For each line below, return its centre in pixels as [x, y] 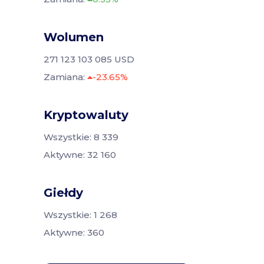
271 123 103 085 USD [89, 59]
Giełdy [63, 192]
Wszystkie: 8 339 [81, 137]
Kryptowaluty [86, 115]
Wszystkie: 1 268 [80, 214]
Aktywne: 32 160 [80, 154]
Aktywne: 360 [74, 232]
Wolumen [74, 37]
